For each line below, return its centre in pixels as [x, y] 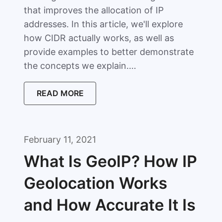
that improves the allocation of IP [94, 10]
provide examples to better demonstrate [109, 52]
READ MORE [60, 93]
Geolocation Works [96, 183]
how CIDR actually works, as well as [99, 38]
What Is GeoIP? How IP [111, 161]
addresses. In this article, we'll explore [103, 24]
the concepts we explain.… [80, 66]
